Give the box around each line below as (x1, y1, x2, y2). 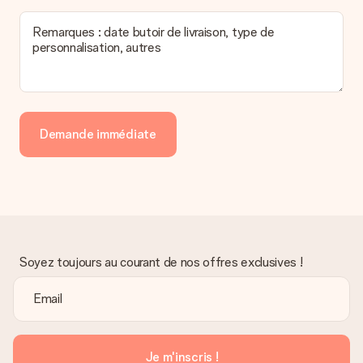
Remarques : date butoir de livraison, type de (32, 24, 275, 40)
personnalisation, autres (32, 40, 161, 55)
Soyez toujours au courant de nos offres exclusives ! (19, 254, 303, 270)
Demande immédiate (40, 126, 156, 142)
